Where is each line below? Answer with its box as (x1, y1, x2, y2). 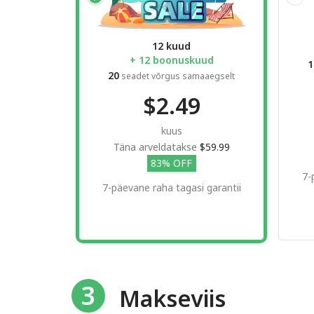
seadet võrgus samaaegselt (119, 69, 235, 82)
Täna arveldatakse (113, 139, 200, 153)
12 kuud (152, 39, 191, 53)
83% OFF (151, 156, 192, 170)
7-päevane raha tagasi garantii (102, 180, 241, 194)
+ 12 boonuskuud (129, 53, 214, 67)
